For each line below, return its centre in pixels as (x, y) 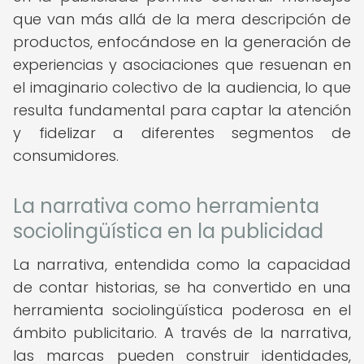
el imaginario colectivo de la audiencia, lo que (182, 87)
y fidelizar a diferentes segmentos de (182, 133)
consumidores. (66, 156)
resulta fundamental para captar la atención (182, 110)
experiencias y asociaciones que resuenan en (182, 65)
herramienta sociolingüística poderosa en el (182, 310)
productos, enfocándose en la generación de (182, 42)
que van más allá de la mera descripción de (182, 19)
